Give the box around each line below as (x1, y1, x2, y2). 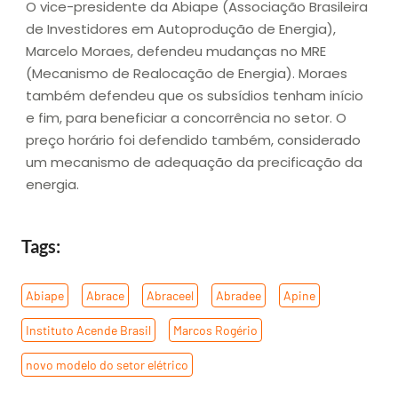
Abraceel (147, 287, 194, 303)
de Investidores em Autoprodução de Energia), (26, 20, 336, 39)
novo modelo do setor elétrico (26, 356, 188, 372)
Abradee (216, 287, 261, 303)
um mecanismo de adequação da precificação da (26, 153, 362, 172)
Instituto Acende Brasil (26, 322, 151, 338)
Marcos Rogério (173, 322, 258, 338)
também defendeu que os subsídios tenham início (26, 86, 363, 106)
